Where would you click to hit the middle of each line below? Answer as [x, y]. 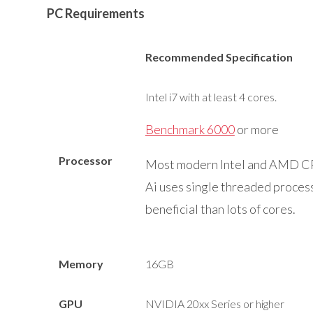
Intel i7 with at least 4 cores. [211, 97]
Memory [81, 264]
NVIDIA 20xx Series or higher [214, 304]
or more [256, 129]
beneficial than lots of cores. [220, 209]
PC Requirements [96, 13]
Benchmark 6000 [190, 129]
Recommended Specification [219, 57]
